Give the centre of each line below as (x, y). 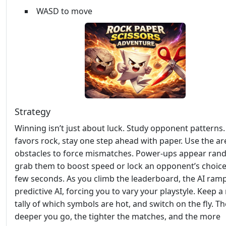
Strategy (33, 112)
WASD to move (64, 11)
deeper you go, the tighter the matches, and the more (118, 217)
